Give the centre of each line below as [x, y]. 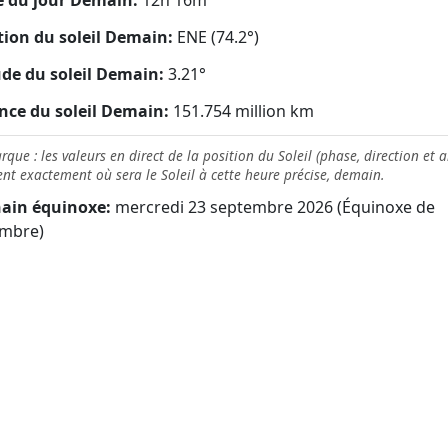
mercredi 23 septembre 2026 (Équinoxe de [273, 207]
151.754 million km [241, 110]
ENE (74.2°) [218, 36]
